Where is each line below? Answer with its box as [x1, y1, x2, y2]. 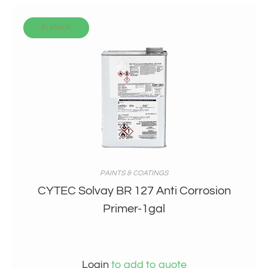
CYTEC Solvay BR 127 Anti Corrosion [37, 185, 231, 197]
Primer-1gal [103, 203, 165, 215]
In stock [41, 23, 71, 32]
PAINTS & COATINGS [100, 169, 168, 178]
